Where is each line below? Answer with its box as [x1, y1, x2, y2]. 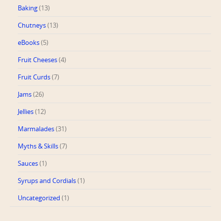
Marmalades [18, 124, 54, 133]
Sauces [18, 158, 38, 168]
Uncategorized [18, 193, 60, 202]
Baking [18, 3, 37, 12]
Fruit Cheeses [18, 55, 57, 64]
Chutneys [18, 20, 46, 30]
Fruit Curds [18, 72, 50, 81]
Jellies [18, 107, 34, 116]
